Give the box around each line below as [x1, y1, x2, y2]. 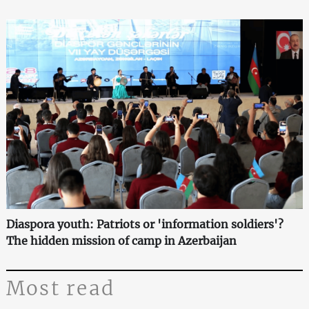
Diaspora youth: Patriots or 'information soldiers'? [6, 217, 283, 231]
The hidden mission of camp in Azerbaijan [6, 233, 237, 248]
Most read [6, 275, 115, 301]
